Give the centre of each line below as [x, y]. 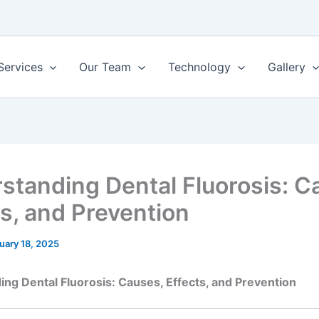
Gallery [286, 67]
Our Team [105, 67]
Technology [199, 67]
